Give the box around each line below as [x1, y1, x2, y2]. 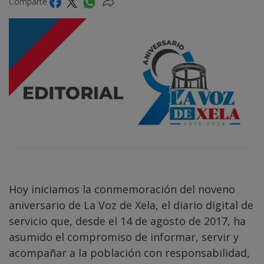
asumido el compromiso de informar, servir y [9, 229, 239, 244]
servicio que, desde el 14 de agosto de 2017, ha [9, 213, 246, 228]
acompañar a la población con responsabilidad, [9, 245, 250, 260]
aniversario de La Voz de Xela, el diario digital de [9, 197, 253, 212]
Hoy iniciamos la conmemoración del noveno [9, 181, 235, 196]
